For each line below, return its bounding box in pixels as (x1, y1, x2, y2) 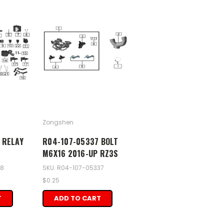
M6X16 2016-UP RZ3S (42, 147, 118, 159)
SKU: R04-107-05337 (42, 163, 104, 172)
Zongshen (42, 118, 73, 126)
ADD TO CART (54, 193, 101, 203)
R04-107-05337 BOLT (42, 135, 118, 147)
